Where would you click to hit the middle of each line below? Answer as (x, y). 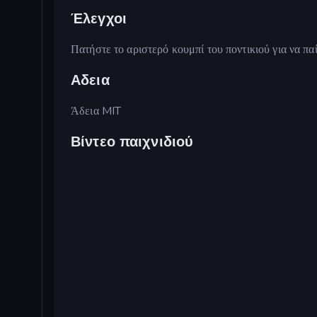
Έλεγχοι (99, 18)
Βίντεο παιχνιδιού (132, 142)
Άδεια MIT (96, 111)
